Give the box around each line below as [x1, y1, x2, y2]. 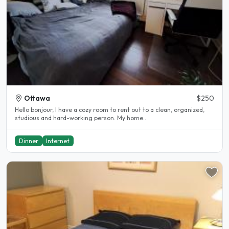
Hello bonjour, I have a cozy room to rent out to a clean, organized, [15, 105, 204, 113]
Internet [46, 136, 70, 145]
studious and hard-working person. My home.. [15, 113, 146, 122]
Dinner [18, 136, 38, 145]
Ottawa [24, 93, 50, 103]
